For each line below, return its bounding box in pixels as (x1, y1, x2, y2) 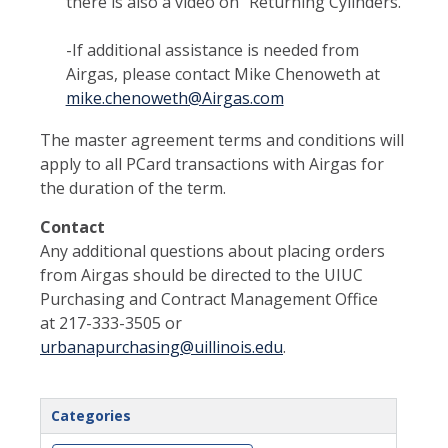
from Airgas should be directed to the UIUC (40, 263, 363, 286)
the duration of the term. (40, 176, 226, 199)
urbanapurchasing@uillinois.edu (40, 335, 283, 358)
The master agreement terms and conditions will (40, 128, 404, 151)
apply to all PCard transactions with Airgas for (40, 152, 384, 175)
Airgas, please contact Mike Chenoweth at (65, 62, 380, 85)
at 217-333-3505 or (40, 311, 182, 334)
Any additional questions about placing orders (40, 239, 385, 262)
